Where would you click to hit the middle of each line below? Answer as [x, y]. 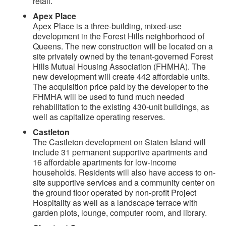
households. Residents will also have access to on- [124, 173]
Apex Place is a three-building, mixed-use [107, 26]
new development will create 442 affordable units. [121, 77]
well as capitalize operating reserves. [99, 117]
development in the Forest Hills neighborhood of [119, 36]
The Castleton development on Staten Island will [119, 142]
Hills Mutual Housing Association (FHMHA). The [119, 67]
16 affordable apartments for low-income [105, 162]
